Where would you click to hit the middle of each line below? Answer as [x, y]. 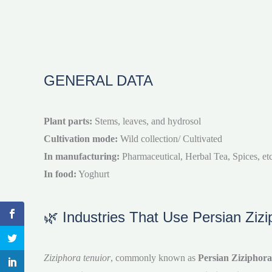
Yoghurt [93, 174]
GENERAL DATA [98, 81]
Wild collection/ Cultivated [170, 139]
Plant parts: [68, 121]
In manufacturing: [82, 157]
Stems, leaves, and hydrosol [147, 121]
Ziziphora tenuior [77, 258]
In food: [60, 174]
